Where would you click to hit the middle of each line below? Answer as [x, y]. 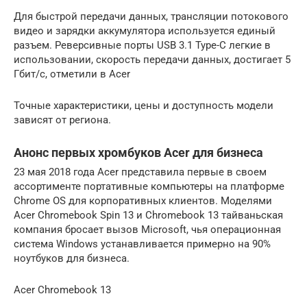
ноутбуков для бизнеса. [72, 258]
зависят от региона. [62, 120]
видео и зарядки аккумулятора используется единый [145, 30]
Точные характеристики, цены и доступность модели [144, 105]
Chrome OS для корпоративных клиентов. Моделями [143, 200]
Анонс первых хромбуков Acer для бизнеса [138, 152]
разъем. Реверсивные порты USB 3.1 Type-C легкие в [142, 45]
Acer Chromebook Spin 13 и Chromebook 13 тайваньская [148, 215]
